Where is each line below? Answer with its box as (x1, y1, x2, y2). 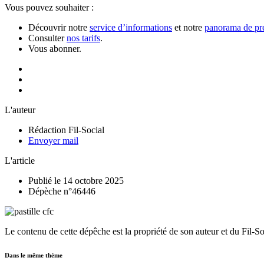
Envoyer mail (28, 135, 78, 146)
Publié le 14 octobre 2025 (28, 175, 124, 186)
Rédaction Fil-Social (28, 124, 104, 135)
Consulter (28, 32, 67, 43)
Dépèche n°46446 (28, 186, 95, 196)
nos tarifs (67, 32, 100, 43)
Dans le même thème (5, 251, 62, 259)
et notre (172, 22, 204, 32)
